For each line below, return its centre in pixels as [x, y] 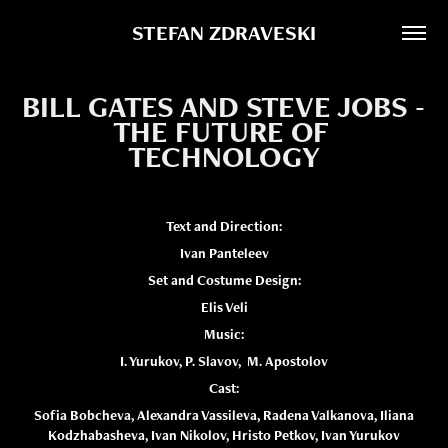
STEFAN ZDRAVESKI [224, 32]
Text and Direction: [224, 226]
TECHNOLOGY [224, 156]
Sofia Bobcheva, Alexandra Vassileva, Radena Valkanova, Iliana [224, 415]
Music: [224, 334]
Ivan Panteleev [224, 253]
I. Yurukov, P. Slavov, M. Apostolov [224, 361]
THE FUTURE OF [221, 131]
